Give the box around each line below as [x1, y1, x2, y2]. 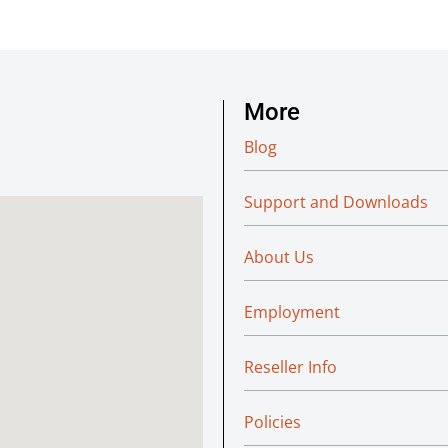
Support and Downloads [244, 190, 429, 213]
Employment [244, 300, 341, 323]
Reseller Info [244, 355, 338, 378]
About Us [244, 245, 315, 268]
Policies [244, 410, 302, 433]
